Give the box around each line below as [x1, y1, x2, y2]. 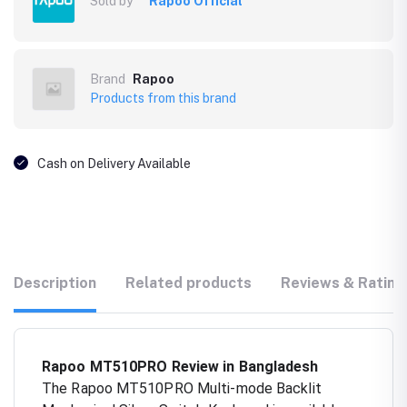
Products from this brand [90, 90, 236, 105]
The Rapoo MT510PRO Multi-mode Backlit [42, 379, 322, 397]
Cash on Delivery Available [37, 155, 191, 171]
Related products [125, 273, 252, 292]
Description [14, 273, 96, 292]
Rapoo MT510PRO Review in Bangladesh [42, 357, 319, 375]
